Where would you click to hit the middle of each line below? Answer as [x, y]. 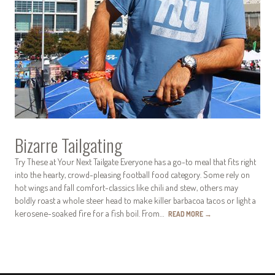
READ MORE [186, 214]
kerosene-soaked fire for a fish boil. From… [91, 213]
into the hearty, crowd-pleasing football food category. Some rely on [132, 174]
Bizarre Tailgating [68, 145]
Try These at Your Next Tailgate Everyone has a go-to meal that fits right [135, 161]
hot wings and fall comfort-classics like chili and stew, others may [126, 187]
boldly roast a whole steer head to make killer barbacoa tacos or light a [135, 200]
